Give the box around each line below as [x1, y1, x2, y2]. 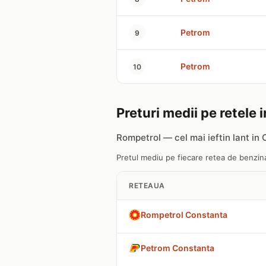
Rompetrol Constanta [141, 210, 227, 220]
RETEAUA [129, 181, 165, 190]
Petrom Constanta [141, 243, 214, 253]
